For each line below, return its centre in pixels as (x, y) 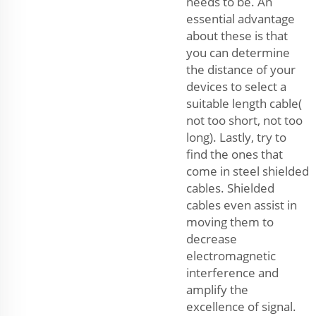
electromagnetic (231, 256)
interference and (232, 273)
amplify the (217, 290)
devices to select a (236, 87)
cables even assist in (242, 205)
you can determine (238, 53)
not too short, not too (244, 121)
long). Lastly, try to (236, 138)
